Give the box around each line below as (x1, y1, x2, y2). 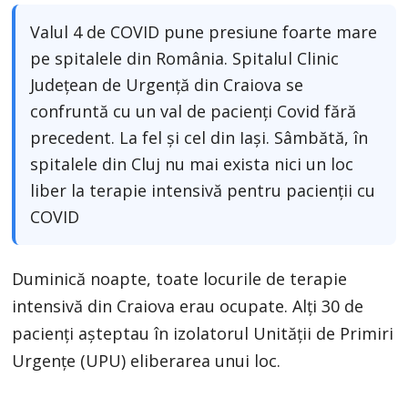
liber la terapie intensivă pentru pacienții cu (30, 179, 376, 202)
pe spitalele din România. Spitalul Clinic (30, 47, 340, 70)
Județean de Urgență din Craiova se (30, 74, 304, 97)
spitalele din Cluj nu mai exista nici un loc (30, 153, 354, 176)
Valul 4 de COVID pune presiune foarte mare (30, 21, 378, 44)
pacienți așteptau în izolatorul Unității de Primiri (12, 322, 394, 345)
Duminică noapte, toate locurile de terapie (12, 268, 348, 291)
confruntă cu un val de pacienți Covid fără (30, 100, 357, 123)
